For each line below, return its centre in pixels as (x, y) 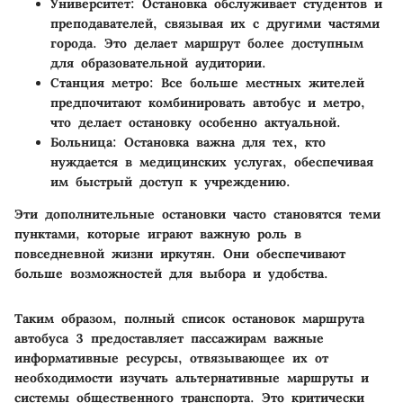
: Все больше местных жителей (257, 82)
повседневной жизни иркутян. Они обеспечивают (180, 253)
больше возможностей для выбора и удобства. (171, 273)
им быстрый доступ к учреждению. (170, 181)
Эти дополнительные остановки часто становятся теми (197, 214)
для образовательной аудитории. (158, 63)
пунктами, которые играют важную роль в (158, 233)
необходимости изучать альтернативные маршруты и (192, 377)
